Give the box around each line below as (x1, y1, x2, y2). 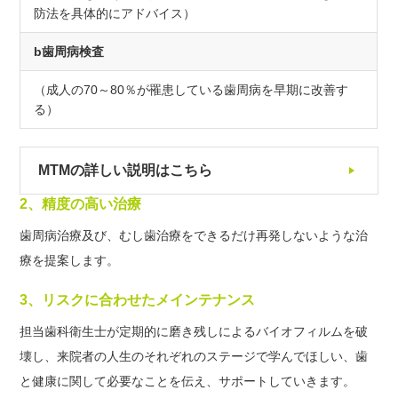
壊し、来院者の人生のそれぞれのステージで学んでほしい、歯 (20, 348, 369, 363)
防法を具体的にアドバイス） (34, 5, 196, 20)
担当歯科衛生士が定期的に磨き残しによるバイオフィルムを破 (20, 323, 369, 338)
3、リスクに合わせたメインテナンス (20, 291, 256, 307)
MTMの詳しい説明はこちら (38, 162, 213, 178)
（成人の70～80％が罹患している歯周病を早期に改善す (34, 82, 349, 97)
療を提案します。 (20, 252, 120, 267)
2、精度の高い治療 (20, 195, 142, 211)
